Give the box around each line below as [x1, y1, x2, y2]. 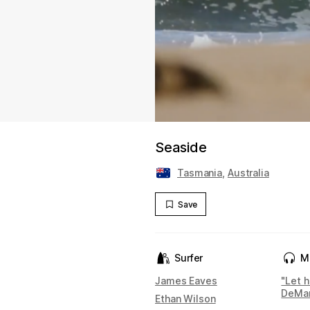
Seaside [155, 139, 207, 156]
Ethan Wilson [155, 293, 216, 304]
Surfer [174, 252, 203, 264]
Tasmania [177, 167, 223, 179]
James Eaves [155, 275, 217, 286]
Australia [227, 167, 269, 179]
